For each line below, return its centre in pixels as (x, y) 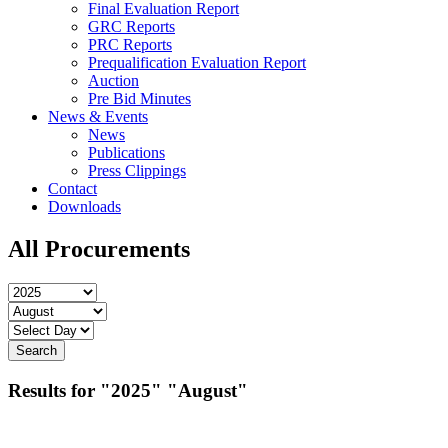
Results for (54, 390)
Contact (72, 188)
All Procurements (99, 248)
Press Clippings (137, 170)
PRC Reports (130, 44)
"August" (207, 390)
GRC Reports (131, 26)
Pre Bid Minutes (139, 98)
